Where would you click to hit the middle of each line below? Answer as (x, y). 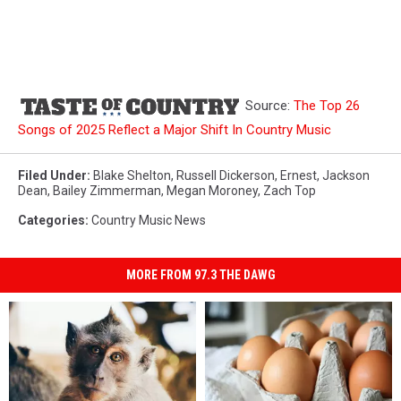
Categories (51, 220)
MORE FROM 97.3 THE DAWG (200, 274)
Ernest (299, 175)
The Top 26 (327, 105)
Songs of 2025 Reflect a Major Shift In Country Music (175, 129)
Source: (268, 105)
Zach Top (290, 190)
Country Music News (149, 220)
